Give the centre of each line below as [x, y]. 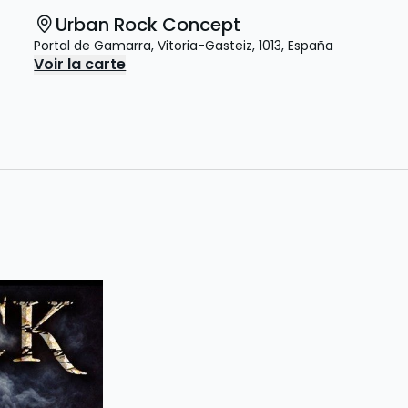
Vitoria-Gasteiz [205, 46]
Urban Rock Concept [148, 25]
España [311, 46]
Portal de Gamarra [93, 46]
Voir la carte [80, 64]
